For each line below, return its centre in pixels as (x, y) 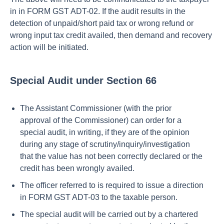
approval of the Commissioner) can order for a (101, 120)
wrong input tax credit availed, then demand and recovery (111, 35)
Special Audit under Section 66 (83, 80)
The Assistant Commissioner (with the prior (96, 108)
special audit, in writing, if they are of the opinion (105, 132)
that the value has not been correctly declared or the (111, 156)
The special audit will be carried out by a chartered (109, 214)
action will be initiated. (49, 47)
